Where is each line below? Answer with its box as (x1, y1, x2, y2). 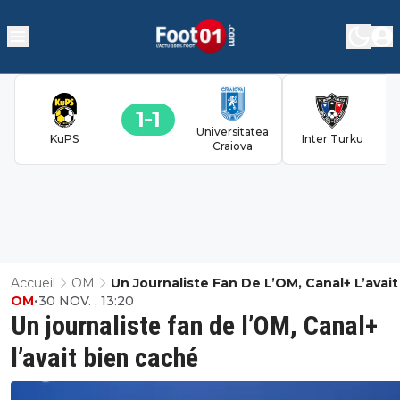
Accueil (11, 274, 55, 291)
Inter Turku (301, 131, 363, 146)
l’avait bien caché (11, 341, 198, 373)
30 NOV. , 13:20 (38, 292, 134, 309)
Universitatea (196, 124, 269, 138)
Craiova (212, 138, 253, 153)
